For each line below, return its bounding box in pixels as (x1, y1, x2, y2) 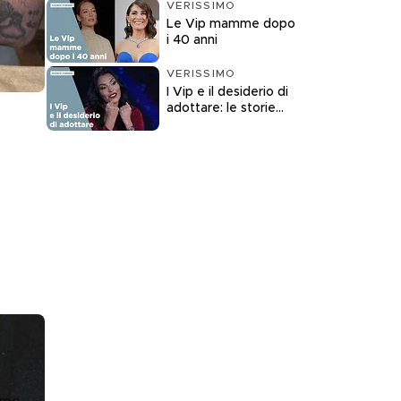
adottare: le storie (166, 101, 276, 115)
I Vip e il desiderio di (166, 85, 288, 98)
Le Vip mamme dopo (166, 17, 295, 30)
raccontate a (166, 117, 244, 131)
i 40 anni (166, 33, 218, 47)
